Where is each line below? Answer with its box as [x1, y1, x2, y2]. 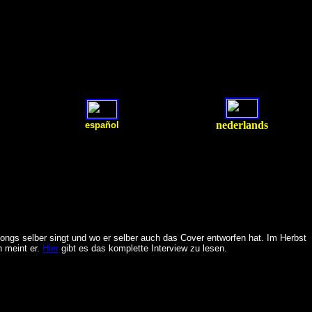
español [85, 120, 119, 130]
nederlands [216, 119, 268, 131]
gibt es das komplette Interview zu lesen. [58, 243, 227, 253]
